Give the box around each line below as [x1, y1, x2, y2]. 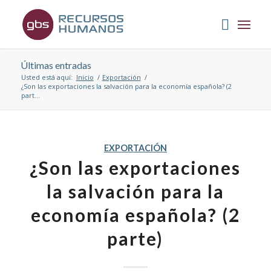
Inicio [76, 73, 94, 82]
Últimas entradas [20, 59, 91, 71]
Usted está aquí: [21, 73, 73, 82]
